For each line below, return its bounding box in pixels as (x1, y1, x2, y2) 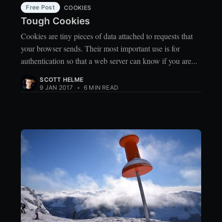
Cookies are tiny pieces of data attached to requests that (21, 31, 193, 42)
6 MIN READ (82, 84, 118, 92)
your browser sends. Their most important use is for (21, 43, 180, 54)
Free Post (26, 3, 55, 11)
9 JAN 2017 (40, 84, 73, 92)
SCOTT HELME (40, 76, 84, 84)
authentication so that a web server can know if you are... (21, 55, 198, 66)
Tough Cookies (21, 15, 90, 27)
